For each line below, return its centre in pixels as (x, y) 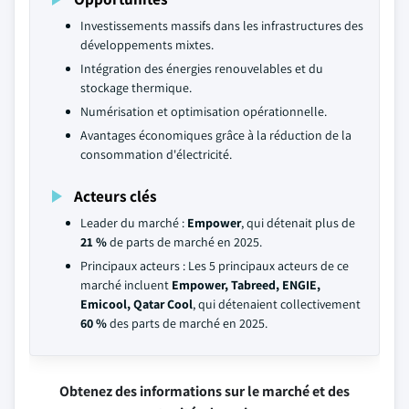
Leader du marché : (134, 223)
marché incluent (126, 285)
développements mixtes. (147, 45)
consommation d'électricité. (156, 154)
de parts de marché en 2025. (184, 242)
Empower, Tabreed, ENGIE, (246, 285)
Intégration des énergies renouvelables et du (202, 68)
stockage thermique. (136, 88)
